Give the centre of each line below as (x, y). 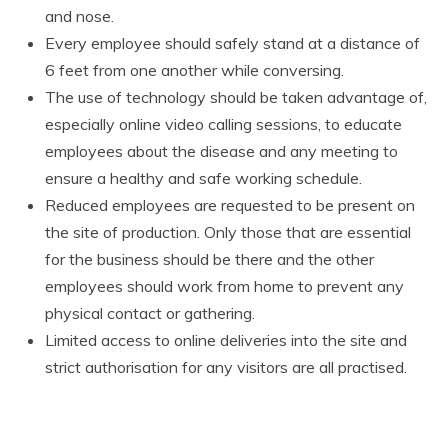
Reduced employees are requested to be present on (230, 204)
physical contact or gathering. (150, 312)
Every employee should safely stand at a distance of (232, 42)
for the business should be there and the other (209, 258)
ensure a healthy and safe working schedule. (203, 177)
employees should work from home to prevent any (224, 285)
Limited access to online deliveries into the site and (226, 339)
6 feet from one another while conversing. (194, 69)
